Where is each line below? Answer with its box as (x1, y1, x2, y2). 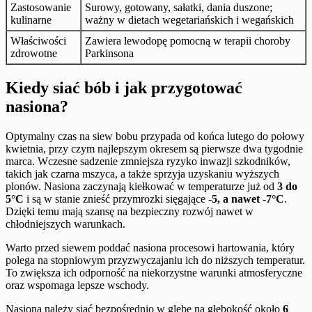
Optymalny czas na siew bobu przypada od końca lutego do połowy (6, 130, 304, 142)
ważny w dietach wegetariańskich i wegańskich (85, 13, 294, 26)
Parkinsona (85, 47, 134, 59)
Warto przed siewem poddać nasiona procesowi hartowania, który (6, 241, 295, 253)
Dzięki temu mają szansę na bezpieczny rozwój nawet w (6, 205, 253, 217)
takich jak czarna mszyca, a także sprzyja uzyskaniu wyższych (6, 167, 279, 180)
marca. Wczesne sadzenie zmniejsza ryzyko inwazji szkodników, (6, 155, 290, 167)
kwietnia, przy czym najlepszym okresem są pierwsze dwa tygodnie (6, 142, 303, 155)
